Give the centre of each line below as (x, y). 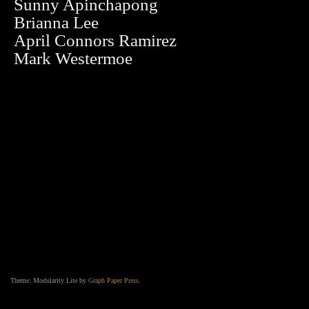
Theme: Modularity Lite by (49, 280)
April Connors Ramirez (95, 40)
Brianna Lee (56, 22)
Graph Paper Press (113, 280)
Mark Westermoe (73, 58)
